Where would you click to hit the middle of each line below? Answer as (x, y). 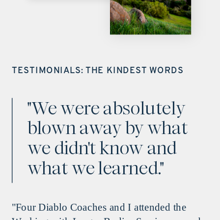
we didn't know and (102, 148)
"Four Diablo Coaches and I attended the (99, 207)
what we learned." (96, 168)
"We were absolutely (107, 108)
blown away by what (108, 128)
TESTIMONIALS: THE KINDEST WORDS (98, 70)
